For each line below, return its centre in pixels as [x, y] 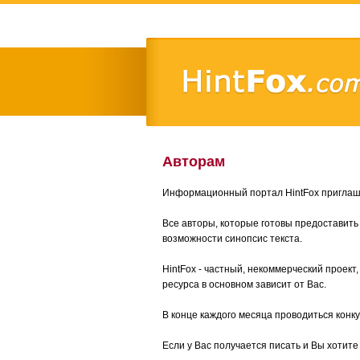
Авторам [194, 162]
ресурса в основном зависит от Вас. [244, 284]
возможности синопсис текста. [232, 239]
